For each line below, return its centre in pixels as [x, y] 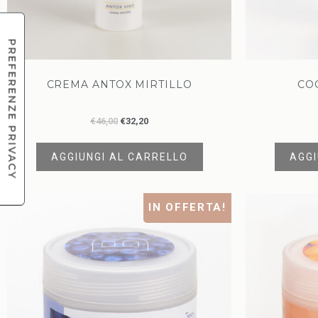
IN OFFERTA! [187, 208]
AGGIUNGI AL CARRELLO [119, 157]
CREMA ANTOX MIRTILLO [119, 84]
